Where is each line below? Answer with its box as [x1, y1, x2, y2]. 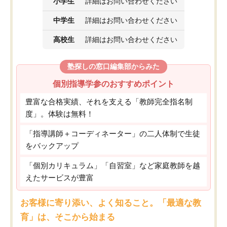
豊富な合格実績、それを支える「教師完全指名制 [25, 97, 193, 106]
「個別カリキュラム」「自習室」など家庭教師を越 [25, 161, 200, 170]
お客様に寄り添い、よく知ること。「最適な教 [20, 197, 201, 208]
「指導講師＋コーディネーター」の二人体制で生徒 [25, 129, 200, 138]
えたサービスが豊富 [25, 173, 94, 182]
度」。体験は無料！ [25, 109, 94, 119]
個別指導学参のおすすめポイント [53, 79, 174, 89]
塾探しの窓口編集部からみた [67, 62, 160, 70]
